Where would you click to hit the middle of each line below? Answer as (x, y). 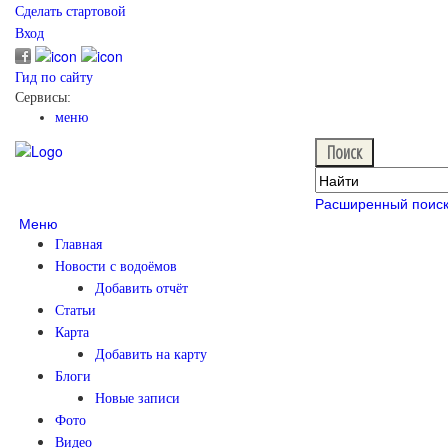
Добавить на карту (151, 355)
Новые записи (137, 399)
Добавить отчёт (141, 289)
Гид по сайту (54, 78)
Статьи (75, 311)
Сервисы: (43, 98)
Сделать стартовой (70, 11)
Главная (78, 245)
